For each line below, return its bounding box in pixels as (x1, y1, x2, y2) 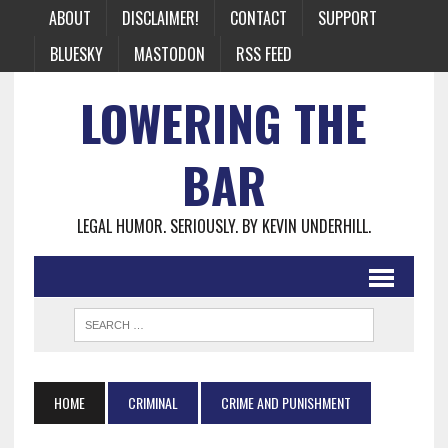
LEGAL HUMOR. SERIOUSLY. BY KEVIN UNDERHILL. (76, 214, 371, 238)
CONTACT (229, 6, 287, 30)
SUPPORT (317, 6, 377, 30)
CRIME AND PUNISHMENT (220, 392, 351, 413)
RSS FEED (235, 42, 292, 66)
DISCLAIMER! (121, 6, 199, 30)
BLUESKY (49, 42, 103, 66)
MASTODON (133, 42, 205, 66)
